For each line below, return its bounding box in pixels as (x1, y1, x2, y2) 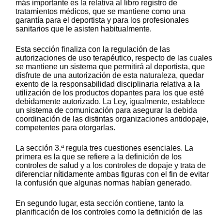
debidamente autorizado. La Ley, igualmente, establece (15, 97, 205, 106)
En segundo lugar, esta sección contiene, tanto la (15, 199, 184, 208)
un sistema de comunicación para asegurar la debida (15, 106, 197, 115)
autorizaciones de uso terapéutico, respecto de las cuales (15, 54, 212, 62)
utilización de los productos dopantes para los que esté (15, 89, 204, 97)
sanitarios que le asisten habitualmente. (15, 25, 152, 33)
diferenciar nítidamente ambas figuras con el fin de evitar (15, 170, 209, 179)
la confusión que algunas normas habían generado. (15, 179, 192, 187)
